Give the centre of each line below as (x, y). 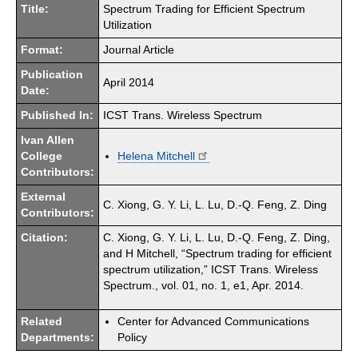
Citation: (44, 237)
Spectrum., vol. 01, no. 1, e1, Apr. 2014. (203, 285)
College (42, 156)
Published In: (57, 115)
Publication (52, 74)
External (43, 197)
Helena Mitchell (156, 156)
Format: (42, 50)
